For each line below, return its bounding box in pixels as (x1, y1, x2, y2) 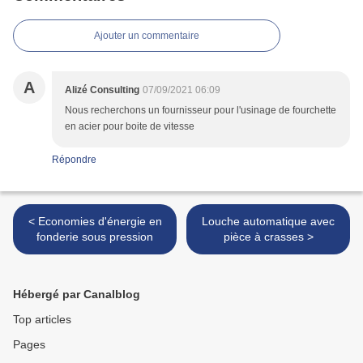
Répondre (52, 154, 96, 166)
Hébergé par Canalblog (13, 288, 140, 301)
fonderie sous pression (36, 230, 153, 244)
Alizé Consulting (65, 84, 139, 96)
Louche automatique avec (202, 215, 335, 228)
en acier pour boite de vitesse (65, 121, 194, 133)
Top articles (13, 313, 71, 327)
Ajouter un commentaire (94, 30, 199, 42)
